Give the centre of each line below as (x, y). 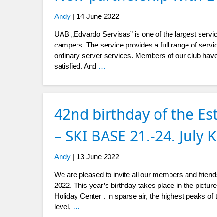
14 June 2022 (98, 16)
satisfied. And (76, 66)
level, (63, 207)
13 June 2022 (98, 157)
